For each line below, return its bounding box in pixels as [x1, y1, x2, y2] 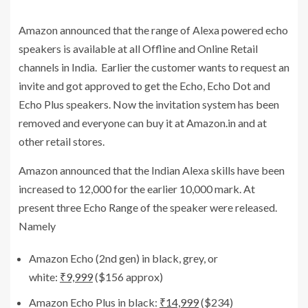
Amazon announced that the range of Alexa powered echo [19, 23, 288, 37]
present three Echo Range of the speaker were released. [19, 201, 277, 214]
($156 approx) [93, 270, 163, 284]
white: [29, 270, 60, 284]
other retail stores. [19, 135, 104, 148]
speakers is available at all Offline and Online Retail [19, 42, 258, 56]
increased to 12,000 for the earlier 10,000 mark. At [19, 182, 255, 196]
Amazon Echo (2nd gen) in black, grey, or [29, 252, 218, 265]
